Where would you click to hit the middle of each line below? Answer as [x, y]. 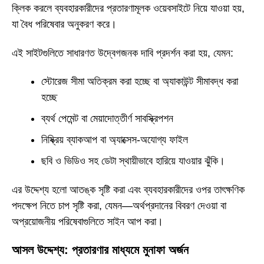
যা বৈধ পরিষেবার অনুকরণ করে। [64, 24]
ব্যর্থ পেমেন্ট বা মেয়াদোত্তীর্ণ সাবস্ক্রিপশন [107, 119]
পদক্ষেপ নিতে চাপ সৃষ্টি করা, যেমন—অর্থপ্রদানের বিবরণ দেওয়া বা [119, 205]
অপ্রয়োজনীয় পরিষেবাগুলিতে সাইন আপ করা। [88, 221]
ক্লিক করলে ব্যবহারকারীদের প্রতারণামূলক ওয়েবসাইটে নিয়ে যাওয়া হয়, [128, 9]
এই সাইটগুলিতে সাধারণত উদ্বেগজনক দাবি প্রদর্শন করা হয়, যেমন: [123, 53]
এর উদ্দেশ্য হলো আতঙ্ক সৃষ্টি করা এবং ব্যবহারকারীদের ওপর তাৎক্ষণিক [128, 189]
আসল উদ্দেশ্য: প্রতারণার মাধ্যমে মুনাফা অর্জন [100, 250]
